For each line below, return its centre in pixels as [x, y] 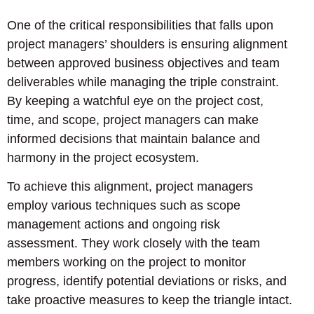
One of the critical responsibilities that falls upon [140, 25]
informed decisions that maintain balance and [134, 138]
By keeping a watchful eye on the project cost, [135, 101]
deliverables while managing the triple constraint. [143, 82]
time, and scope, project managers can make [133, 120]
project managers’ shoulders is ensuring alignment [147, 44]
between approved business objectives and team [143, 63]
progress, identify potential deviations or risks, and [147, 281]
